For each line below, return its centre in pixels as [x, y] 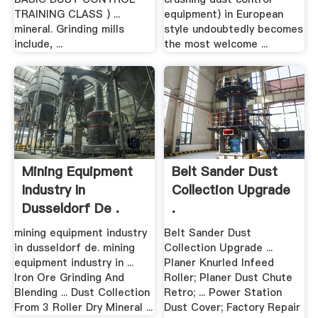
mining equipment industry [80, 233]
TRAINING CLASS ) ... [67, 15]
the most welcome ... [216, 44]
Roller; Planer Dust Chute [229, 278]
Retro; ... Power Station [223, 293]
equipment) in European [224, 15]
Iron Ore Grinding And [69, 278]
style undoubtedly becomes [234, 29]
